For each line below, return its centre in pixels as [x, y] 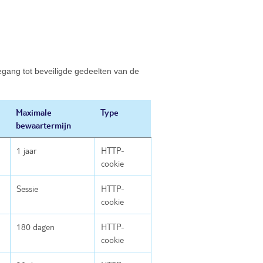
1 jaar [26, 151]
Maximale [34, 112]
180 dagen [36, 227]
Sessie [27, 189]
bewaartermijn [43, 125]
